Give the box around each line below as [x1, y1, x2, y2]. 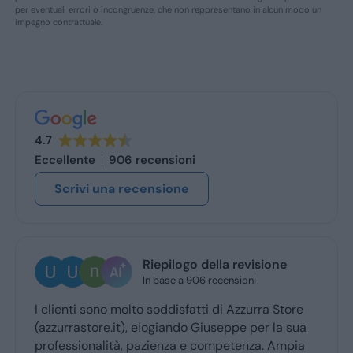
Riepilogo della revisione [136, 255, 281, 273]
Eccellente [34, 151, 95, 168]
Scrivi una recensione [54, 180, 189, 197]
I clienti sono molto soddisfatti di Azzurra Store [28, 301, 297, 318]
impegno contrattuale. [14, 16, 102, 28]
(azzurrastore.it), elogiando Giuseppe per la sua [28, 319, 300, 336]
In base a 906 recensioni [136, 273, 250, 287]
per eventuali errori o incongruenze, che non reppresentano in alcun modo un [14, 3, 321, 15]
